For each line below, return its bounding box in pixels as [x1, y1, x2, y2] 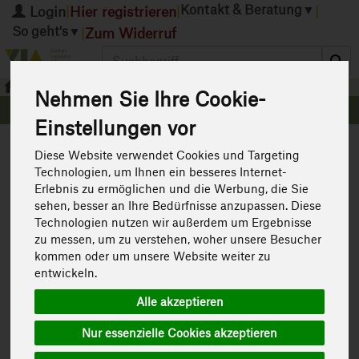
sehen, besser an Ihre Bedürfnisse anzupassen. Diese [34, 198, 322, 212]
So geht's [12, 23, 68, 39]
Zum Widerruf [85, 25, 176, 42]
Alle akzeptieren [135, 295, 224, 309]
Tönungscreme [24, 325, 105, 338]
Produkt [101, 46, 151, 63]
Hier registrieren [70, 3, 176, 20]
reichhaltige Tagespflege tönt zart [24, 339, 192, 352]
